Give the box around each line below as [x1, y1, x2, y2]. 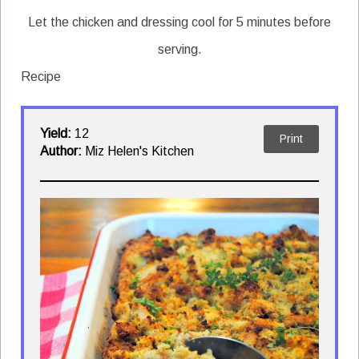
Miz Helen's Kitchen [85, 143, 194, 158]
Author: [40, 143, 85, 158]
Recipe [21, 69, 61, 83]
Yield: [40, 126, 75, 140]
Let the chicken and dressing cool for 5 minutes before [28, 14, 331, 29]
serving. [157, 42, 202, 56]
